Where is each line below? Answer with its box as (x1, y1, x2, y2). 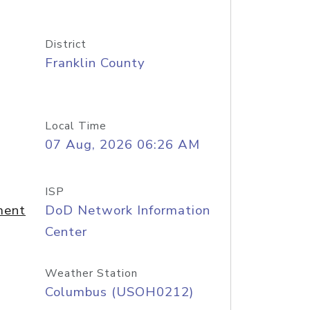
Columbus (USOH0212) (44, 283, 194, 301)
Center (44, 223, 87, 241)
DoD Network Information (44, 201, 210, 219)
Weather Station (44, 266, 138, 281)
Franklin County (44, 54, 145, 72)
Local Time (44, 118, 107, 134)
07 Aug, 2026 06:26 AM (44, 136, 200, 154)
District (44, 37, 86, 52)
